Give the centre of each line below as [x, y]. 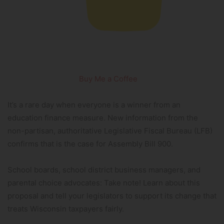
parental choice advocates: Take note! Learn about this [104, 183]
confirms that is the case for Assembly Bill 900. [90, 144]
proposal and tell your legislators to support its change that [112, 196]
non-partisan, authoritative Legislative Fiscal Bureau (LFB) [110, 131]
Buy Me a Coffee [108, 79]
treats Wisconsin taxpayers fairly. [66, 209]
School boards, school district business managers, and [104, 170]
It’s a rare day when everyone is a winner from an [94, 105]
